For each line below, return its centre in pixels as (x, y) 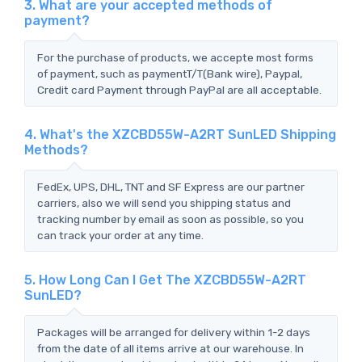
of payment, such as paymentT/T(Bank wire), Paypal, (170, 73)
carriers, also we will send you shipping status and (164, 202)
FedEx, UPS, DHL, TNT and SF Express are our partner (171, 186)
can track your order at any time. (120, 235)
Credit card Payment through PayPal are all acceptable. (179, 89)
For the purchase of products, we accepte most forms (175, 57)
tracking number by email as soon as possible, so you (170, 219)
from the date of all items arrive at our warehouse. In (170, 348)
